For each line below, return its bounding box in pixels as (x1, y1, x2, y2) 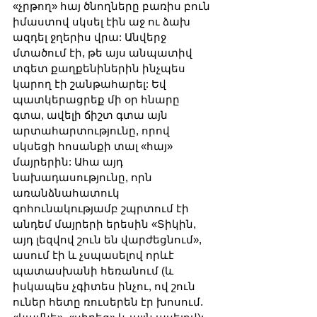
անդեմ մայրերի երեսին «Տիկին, (13, 218, 199, 231)
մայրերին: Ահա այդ (13, 156, 126, 168)
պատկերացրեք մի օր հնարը (13, 93, 183, 106)
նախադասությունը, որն (13, 171, 155, 184)
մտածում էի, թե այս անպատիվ (13, 47, 195, 59)
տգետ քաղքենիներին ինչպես (13, 62, 188, 75)
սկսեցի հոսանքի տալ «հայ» (13, 140, 175, 153)
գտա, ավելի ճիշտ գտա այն (13, 109, 171, 122)
